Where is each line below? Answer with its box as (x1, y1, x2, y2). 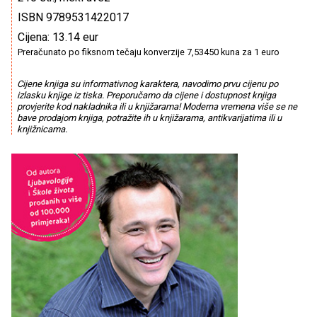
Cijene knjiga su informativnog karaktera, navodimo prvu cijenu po (16, 79, 278, 90)
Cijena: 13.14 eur (18, 30, 98, 44)
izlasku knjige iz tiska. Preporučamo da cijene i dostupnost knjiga (16, 90, 276, 101)
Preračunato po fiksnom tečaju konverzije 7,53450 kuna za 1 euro (18, 47, 279, 57)
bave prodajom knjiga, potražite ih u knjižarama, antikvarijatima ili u (16, 113, 282, 124)
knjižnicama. (16, 124, 67, 135)
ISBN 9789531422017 (18, 11, 129, 24)
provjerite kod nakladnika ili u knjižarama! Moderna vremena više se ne (16, 101, 297, 113)
